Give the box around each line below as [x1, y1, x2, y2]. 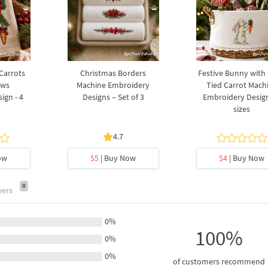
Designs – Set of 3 [82, 92, 144, 103]
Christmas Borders [80, 68, 147, 79]
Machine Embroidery [77, 80, 150, 91]
